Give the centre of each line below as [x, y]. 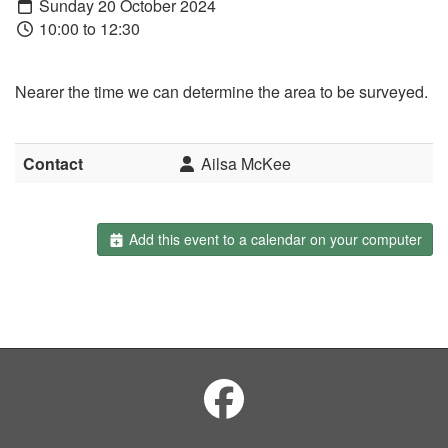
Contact [53, 164]
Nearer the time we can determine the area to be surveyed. [221, 92]
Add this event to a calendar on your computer [273, 239]
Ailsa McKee [244, 164]
